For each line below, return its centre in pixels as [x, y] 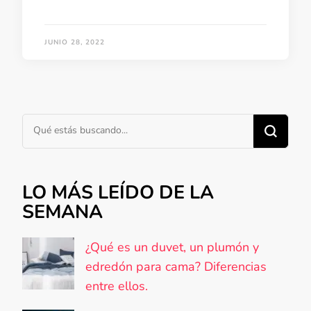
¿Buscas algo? [62, 123]
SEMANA [62, 212]
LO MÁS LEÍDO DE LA [118, 192]
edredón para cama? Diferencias [176, 266]
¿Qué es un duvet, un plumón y [172, 247]
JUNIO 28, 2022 [75, 42]
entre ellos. [117, 286]
